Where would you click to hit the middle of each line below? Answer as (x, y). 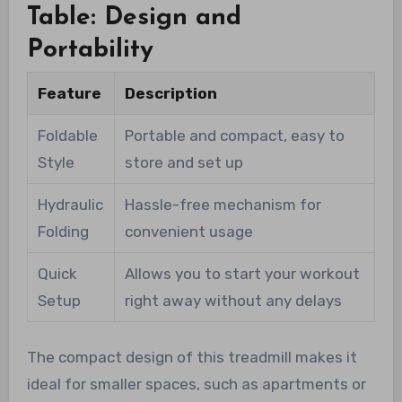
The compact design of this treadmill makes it (192, 357)
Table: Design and (134, 17)
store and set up (184, 162)
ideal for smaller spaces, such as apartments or (196, 384)
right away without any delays (233, 300)
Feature (69, 93)
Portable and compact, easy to (234, 135)
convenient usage (188, 231)
